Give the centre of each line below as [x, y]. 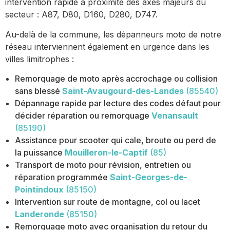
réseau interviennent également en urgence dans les [107, 46]
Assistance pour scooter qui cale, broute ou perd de [116, 140]
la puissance [39, 153]
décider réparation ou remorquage [82, 116]
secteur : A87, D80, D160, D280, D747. [81, 15]
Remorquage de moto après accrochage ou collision [117, 79]
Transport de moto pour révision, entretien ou [103, 165]
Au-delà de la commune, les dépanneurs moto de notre [113, 34]
